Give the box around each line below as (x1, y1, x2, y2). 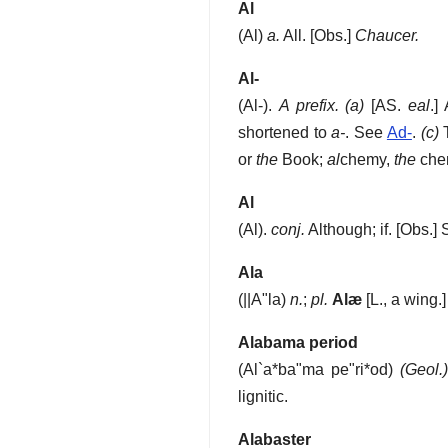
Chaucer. (355, 27, 419, 45)
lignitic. (238, 388, 288, 406)
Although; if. (305, 221, 392, 239)
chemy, (340, 151, 394, 169)
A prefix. (278, 97, 339, 115)
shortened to (238, 124, 332, 142)
